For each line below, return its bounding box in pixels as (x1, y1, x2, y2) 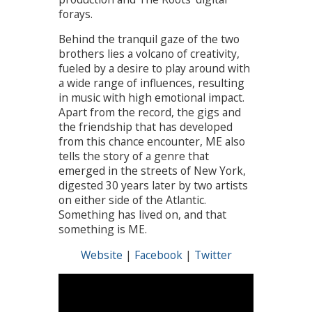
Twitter (194, 247, 232, 263)
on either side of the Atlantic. (58, 192, 206, 208)
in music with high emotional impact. (58, 90, 244, 106)
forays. (58, 6, 93, 22)
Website (80, 247, 123, 263)
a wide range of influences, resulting (58, 75, 244, 91)
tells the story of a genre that (58, 148, 209, 164)
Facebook (134, 247, 182, 263)
